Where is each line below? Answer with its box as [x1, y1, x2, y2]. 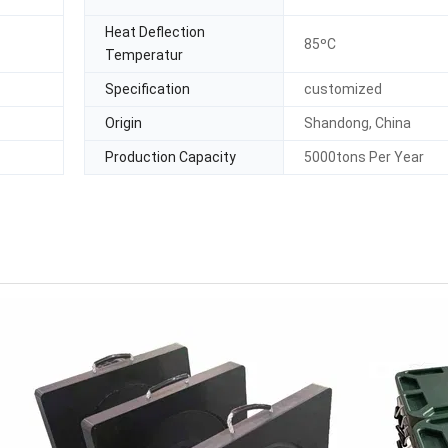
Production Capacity [105, 149, 236, 165]
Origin [105, 115, 142, 131]
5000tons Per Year [304, 149, 425, 165]
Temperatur [105, 47, 183, 63]
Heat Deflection [105, 24, 205, 40]
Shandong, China [304, 115, 412, 131]
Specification [105, 81, 190, 97]
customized [304, 81, 383, 97]
